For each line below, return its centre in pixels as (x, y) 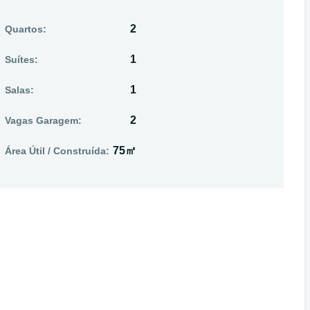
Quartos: (26, 29)
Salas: (19, 90)
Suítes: (21, 60)
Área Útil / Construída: (57, 151)
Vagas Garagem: (43, 120)
